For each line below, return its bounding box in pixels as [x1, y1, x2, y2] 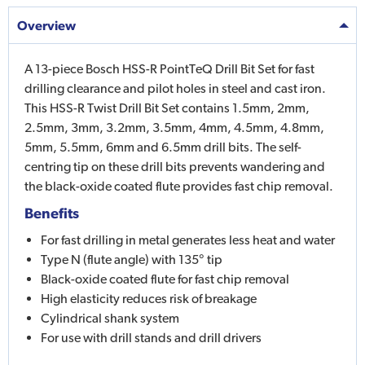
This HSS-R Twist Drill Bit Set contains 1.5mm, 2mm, [24, 100, 310, 117]
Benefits [24, 204, 79, 222]
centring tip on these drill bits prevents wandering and [24, 159, 325, 175]
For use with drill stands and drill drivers [41, 330, 262, 346]
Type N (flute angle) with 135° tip [41, 252, 222, 268]
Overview [17, 18, 76, 33]
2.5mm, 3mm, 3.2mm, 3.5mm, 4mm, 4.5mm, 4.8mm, [24, 120, 324, 136]
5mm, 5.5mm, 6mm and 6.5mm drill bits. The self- [24, 139, 301, 156]
